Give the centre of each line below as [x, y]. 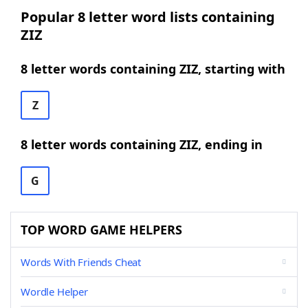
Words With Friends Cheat [81, 262]
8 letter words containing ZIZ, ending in [142, 144]
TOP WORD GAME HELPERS [101, 230]
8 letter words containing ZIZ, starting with [153, 69]
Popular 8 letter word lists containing [148, 17]
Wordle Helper [54, 291]
